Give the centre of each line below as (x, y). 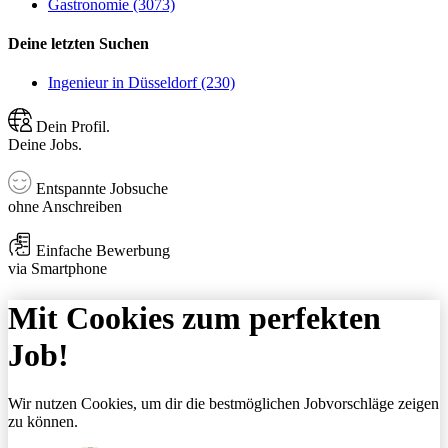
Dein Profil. (71, 127)
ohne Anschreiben (65, 207)
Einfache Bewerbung (101, 251)
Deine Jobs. (45, 145)
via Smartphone (57, 269)
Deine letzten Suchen (78, 44)
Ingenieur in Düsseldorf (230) (141, 83)
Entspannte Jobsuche (100, 189)
